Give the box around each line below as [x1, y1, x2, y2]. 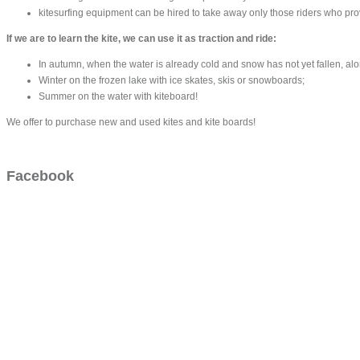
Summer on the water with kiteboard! [39, 90, 198, 102]
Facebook [6, 167, 74, 184]
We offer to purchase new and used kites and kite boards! [6, 116, 256, 128]
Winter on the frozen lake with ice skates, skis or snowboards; [39, 74, 305, 86]
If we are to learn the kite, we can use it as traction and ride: [6, 32, 276, 44]
